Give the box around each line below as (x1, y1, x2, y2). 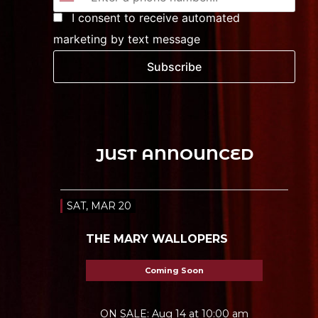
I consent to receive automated (67, 11, 240, 26)
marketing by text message (53, 32, 200, 47)
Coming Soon (145, 265, 204, 276)
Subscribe (147, 60, 202, 75)
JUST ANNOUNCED (95, 145, 253, 165)
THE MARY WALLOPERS (85, 232, 228, 246)
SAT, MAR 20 (66, 199, 131, 213)
